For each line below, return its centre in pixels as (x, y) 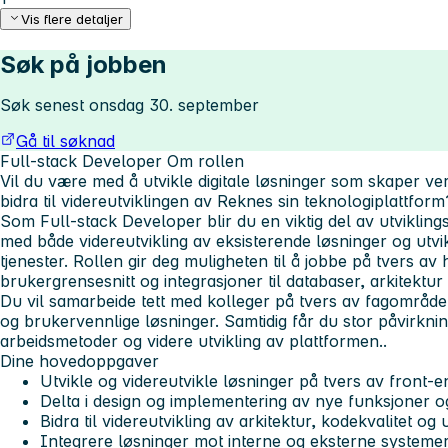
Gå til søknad (65, 141)
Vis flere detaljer (72, 19)
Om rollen (205, 161)
